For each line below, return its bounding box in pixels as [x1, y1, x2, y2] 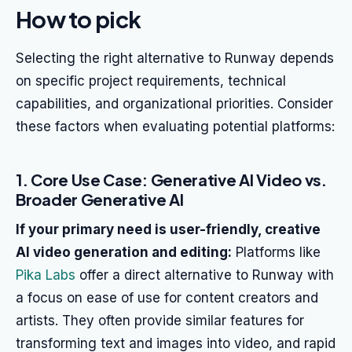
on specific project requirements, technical [16, 73, 286, 89]
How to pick [16, 5, 141, 33]
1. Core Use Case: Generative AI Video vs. [16, 170, 327, 189]
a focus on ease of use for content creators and [16, 290, 318, 306]
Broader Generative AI [16, 189, 184, 209]
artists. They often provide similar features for [16, 313, 304, 328]
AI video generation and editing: [16, 244, 232, 260]
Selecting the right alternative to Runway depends [16, 50, 334, 66]
